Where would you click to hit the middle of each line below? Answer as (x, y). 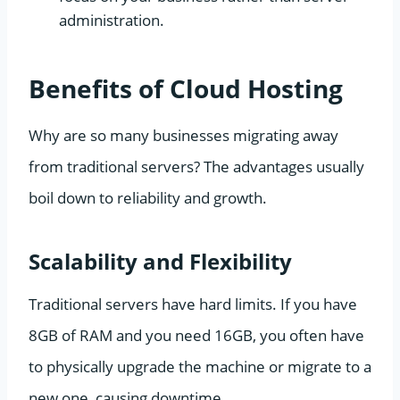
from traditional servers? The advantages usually (196, 166)
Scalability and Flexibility (160, 261)
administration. (112, 20)
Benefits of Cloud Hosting (186, 88)
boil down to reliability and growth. (148, 197)
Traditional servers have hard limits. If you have (193, 304)
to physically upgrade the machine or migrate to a (200, 366)
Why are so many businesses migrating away (183, 135)
